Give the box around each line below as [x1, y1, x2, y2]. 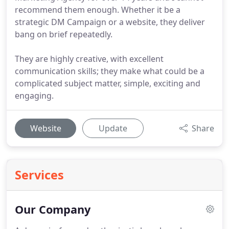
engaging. [15, 90, 54, 101]
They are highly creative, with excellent [15, 53, 164, 64]
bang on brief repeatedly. [15, 29, 112, 40]
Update [99, 123, 127, 134]
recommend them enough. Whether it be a [15, 4, 180, 15]
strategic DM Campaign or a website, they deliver [15, 16, 205, 28]
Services [15, 167, 64, 183]
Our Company [15, 202, 90, 217]
